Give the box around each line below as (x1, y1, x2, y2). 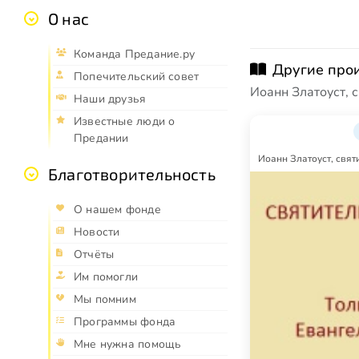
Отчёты (74, 247, 115, 263)
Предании (74, 131, 129, 147)
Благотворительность (48, 164, 216, 184)
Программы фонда (74, 314, 176, 330)
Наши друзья (74, 91, 147, 107)
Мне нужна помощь (74, 337, 182, 353)
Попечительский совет (74, 69, 200, 85)
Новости (74, 224, 120, 240)
